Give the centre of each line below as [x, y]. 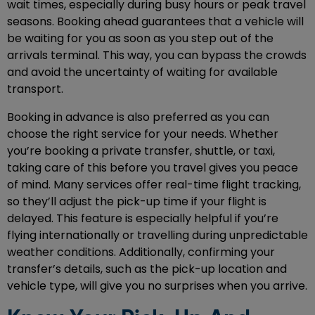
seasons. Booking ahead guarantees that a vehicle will [155, 22]
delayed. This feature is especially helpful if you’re [143, 219]
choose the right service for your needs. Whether [143, 134]
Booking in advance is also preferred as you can [138, 117]
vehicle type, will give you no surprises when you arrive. [157, 286]
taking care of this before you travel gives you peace [153, 168]
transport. [35, 89]
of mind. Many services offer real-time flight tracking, [154, 185]
